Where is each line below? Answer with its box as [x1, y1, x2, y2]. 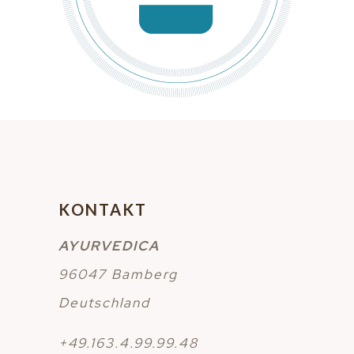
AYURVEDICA [58, 237, 160, 254]
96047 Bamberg [58, 265, 178, 283]
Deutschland [58, 294, 150, 311]
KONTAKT [58, 200, 147, 219]
